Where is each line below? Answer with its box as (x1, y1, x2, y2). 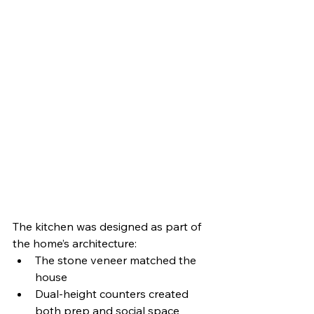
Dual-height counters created (35, 286, 191, 301)
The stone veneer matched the (35, 252, 199, 267)
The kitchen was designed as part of (13, 219, 204, 233)
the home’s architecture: (13, 235, 137, 250)
